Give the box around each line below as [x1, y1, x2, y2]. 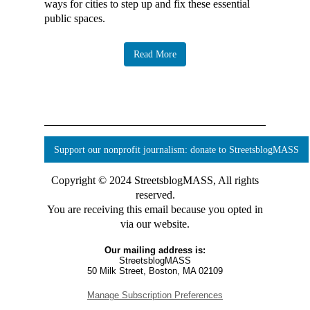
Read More [134, 49, 176, 60]
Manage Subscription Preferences [87, 290, 223, 301]
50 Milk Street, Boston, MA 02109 [87, 266, 223, 277]
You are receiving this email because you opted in [47, 203, 263, 216]
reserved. [135, 189, 175, 201]
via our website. [120, 218, 190, 230]
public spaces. [44, 12, 105, 25]
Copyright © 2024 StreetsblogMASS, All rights [51, 174, 259, 187]
